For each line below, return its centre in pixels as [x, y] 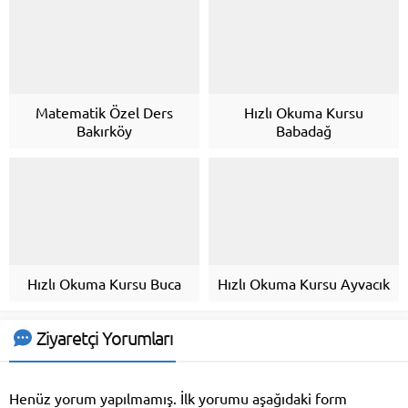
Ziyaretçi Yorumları [105, 337]
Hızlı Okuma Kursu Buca [104, 283]
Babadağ [304, 131]
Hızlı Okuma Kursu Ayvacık [304, 283]
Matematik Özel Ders [104, 112]
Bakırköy [104, 131]
